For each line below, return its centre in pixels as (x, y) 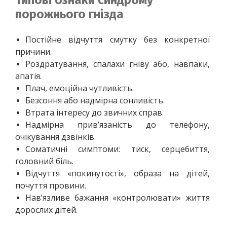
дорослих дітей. (46, 210)
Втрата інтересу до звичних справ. (94, 112)
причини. (33, 51)
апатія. (28, 76)
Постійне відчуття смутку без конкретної (119, 39)
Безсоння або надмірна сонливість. (95, 100)
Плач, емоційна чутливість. (80, 88)
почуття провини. (51, 185)
